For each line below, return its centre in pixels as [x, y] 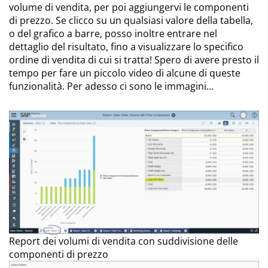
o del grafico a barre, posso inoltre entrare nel [113, 34]
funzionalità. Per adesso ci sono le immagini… [111, 86]
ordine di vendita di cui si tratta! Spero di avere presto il [134, 60]
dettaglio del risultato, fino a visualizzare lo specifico [126, 47]
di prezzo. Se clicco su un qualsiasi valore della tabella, [131, 21]
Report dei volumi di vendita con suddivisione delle [124, 241]
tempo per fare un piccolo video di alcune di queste [125, 73]
